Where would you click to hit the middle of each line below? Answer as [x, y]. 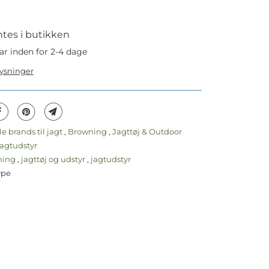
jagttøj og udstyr [54, 159]
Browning [88, 131]
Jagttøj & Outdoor [147, 131]
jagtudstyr [111, 159]
